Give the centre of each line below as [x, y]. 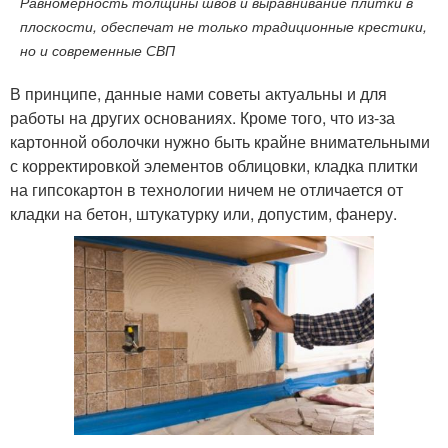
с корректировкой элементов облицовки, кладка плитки [214, 165]
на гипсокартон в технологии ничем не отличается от [206, 189]
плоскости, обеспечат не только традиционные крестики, [223, 25]
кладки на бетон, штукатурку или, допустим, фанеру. [203, 213]
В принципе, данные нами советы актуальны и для [198, 93]
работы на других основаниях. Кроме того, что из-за [202, 117]
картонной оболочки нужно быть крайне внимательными [220, 141]
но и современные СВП [97, 49]
